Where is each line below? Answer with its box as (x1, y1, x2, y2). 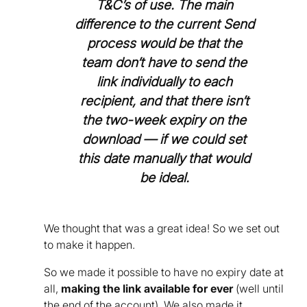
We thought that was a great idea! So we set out (44, 221, 280, 235)
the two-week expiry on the (82, 111, 247, 128)
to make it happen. (44, 237, 135, 251)
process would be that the (86, 34, 242, 51)
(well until (233, 281, 284, 295)
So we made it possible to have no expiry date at (44, 265, 284, 279)
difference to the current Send (74, 15, 254, 32)
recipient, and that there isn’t (79, 92, 249, 109)
